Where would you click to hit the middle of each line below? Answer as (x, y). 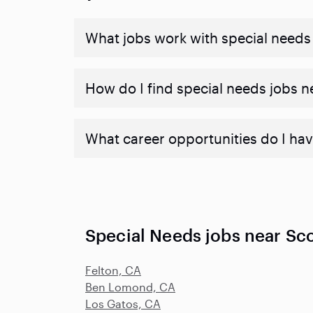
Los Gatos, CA (123, 303)
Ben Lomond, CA (130, 286)
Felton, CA (113, 270)
